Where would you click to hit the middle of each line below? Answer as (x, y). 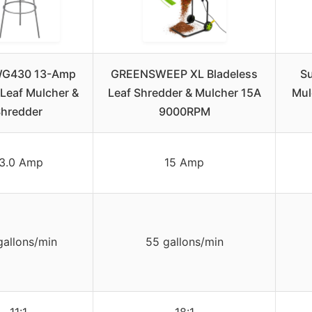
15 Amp (184, 162)
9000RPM (184, 111)
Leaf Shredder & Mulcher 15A (184, 92)
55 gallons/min (184, 241)
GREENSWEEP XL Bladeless (184, 73)
